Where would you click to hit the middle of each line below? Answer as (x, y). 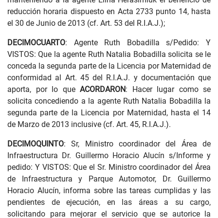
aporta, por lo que (44, 89)
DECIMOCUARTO (36, 43)
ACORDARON (103, 89)
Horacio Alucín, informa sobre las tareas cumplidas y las (109, 191)
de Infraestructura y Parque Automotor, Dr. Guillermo (109, 179)
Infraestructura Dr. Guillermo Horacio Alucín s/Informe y (109, 155)
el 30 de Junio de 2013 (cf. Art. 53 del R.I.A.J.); (86, 23)
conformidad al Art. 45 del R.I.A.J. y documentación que (109, 78)
